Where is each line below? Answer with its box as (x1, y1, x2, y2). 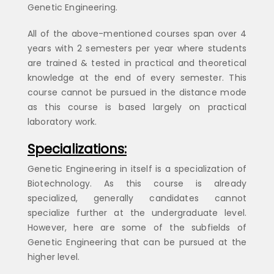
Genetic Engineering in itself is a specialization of (28, 162, 246, 175)
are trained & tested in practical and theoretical (28, 56, 246, 69)
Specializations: (28, 139, 127, 158)
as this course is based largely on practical (28, 100, 246, 113)
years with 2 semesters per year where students (28, 42, 246, 54)
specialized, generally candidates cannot (28, 191, 246, 204)
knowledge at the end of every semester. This (28, 71, 246, 84)
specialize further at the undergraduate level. (28, 206, 246, 219)
